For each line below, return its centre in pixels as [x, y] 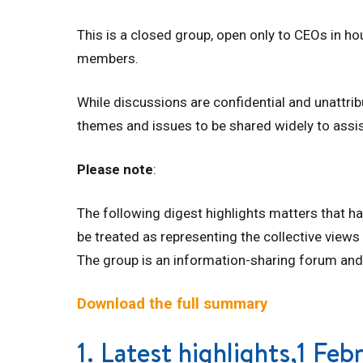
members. [108, 58]
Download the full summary [172, 304]
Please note [115, 169]
